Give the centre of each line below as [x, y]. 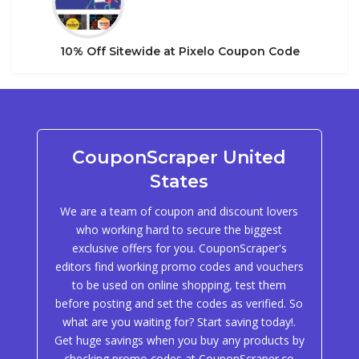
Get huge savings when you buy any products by [179, 340]
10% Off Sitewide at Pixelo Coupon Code [179, 51]
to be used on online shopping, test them [179, 285]
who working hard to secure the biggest [179, 230]
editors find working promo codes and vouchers [179, 266]
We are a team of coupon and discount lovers [179, 211]
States [179, 182]
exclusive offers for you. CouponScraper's [179, 248]
